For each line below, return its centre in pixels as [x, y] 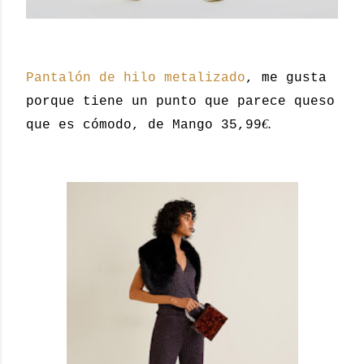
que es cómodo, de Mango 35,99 [144, 125]
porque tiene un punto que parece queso [180, 101]
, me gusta [286, 78]
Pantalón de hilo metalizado [136, 78]
